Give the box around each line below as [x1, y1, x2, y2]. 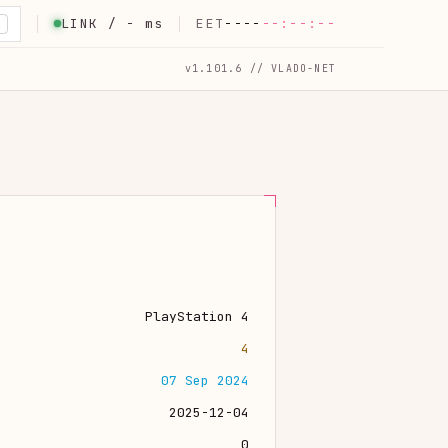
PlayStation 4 [145, 307, 249, 325]
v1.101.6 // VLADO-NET [184, 62, 336, 75]
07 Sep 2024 [161, 371, 249, 389]
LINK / [61, 14, 127, 32]
